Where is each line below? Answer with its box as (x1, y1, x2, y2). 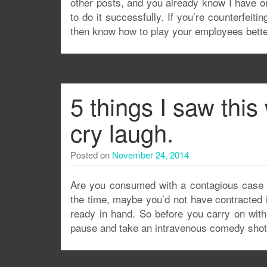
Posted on (70, 148, 112, 161)
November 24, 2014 (112, 148, 189, 161)
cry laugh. (70, 115, 173, 149)
